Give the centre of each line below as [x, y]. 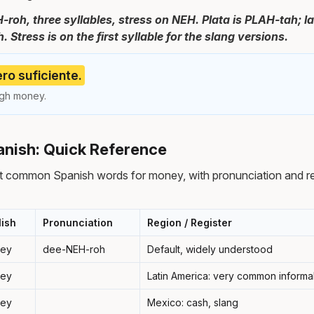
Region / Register [190, 222]
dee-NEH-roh [74, 249]
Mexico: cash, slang [193, 302]
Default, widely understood [210, 249]
